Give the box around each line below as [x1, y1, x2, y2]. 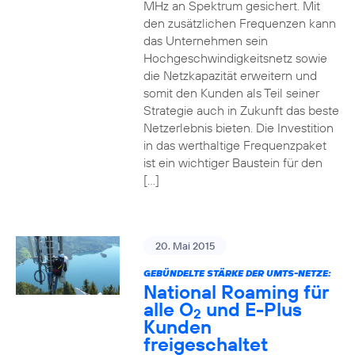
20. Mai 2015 [155, 239, 215, 252]
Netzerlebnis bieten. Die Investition [143, 120, 334, 136]
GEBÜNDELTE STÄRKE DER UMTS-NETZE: [143, 267, 331, 279]
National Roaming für [143, 280, 329, 303]
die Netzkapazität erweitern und [143, 67, 317, 83]
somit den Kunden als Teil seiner [143, 85, 319, 101]
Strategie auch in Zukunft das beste [143, 102, 339, 118]
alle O [143, 297, 193, 321]
